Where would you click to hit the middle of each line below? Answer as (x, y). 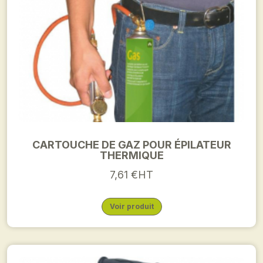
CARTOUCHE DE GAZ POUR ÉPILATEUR (131, 145)
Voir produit (131, 206)
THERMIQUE (131, 155)
